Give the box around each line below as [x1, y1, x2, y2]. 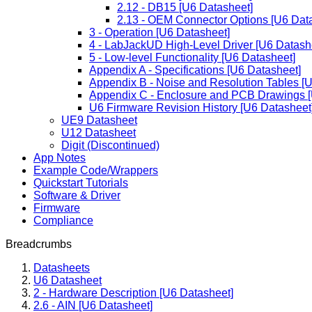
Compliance [33, 214, 93, 226]
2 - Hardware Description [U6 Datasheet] [33, 287, 233, 299]
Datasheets [33, 262, 90, 274]
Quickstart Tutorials [33, 177, 128, 189]
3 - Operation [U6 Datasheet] [89, 26, 230, 38]
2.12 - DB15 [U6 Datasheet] [117, 1, 253, 13]
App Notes [33, 152, 86, 164]
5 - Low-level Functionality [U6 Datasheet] [89, 52, 295, 63]
